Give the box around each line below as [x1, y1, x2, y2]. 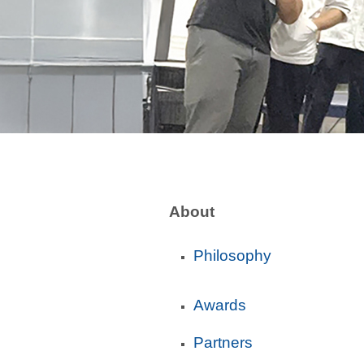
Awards [193, 297, 246, 314]
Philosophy [193, 247, 271, 264]
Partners [193, 334, 253, 351]
